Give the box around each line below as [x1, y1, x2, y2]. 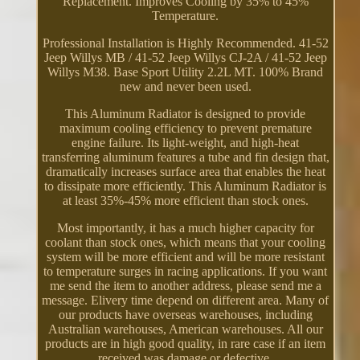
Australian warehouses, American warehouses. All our [47, 322, 323, 337]
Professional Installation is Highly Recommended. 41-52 [42, 36, 329, 51]
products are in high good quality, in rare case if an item [45, 337, 326, 351]
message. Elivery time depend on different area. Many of [42, 293, 329, 308]
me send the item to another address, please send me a [49, 279, 321, 293]
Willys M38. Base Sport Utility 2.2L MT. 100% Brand [47, 65, 324, 80]
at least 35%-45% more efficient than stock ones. [62, 194, 309, 208]
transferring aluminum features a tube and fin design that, [41, 150, 329, 165]
